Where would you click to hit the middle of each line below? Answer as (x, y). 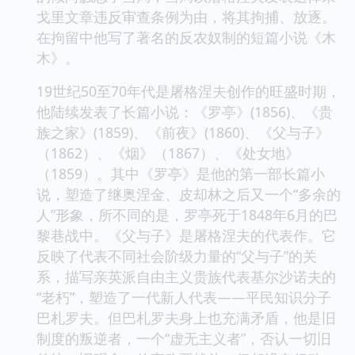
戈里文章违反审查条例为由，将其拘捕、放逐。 (186, 16)
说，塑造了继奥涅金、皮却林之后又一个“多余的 (189, 194)
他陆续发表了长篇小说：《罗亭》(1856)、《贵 (185, 111)
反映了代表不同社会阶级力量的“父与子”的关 (177, 256)
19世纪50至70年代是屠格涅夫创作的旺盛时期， (189, 91)
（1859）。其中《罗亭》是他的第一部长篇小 (181, 173)
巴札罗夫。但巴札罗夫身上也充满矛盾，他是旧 (186, 317)
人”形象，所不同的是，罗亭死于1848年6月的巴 (187, 214)
